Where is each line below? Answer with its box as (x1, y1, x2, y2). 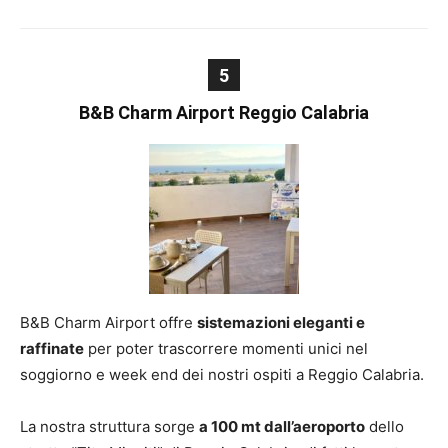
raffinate (20, 339, 84, 358)
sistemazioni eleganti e (197, 313, 365, 332)
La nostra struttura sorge (20, 417, 199, 436)
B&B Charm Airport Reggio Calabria (79, 102, 369, 123)
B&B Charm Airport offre (20, 313, 197, 332)
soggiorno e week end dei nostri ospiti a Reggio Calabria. (20, 365, 424, 384)
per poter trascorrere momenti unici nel (84, 339, 368, 358)
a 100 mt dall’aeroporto (199, 417, 365, 436)
